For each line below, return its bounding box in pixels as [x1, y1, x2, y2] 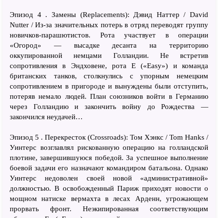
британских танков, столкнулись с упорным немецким [10, 72, 208, 80]
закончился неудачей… [10, 112, 83, 121]
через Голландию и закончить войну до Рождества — [10, 102, 208, 110]
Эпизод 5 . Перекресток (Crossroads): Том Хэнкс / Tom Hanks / [10, 133, 208, 141]
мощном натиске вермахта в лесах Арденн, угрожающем [10, 194, 208, 202]
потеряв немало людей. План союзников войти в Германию [10, 92, 208, 100]
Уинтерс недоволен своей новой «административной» [10, 174, 208, 182]
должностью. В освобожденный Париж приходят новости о [10, 184, 208, 192]
